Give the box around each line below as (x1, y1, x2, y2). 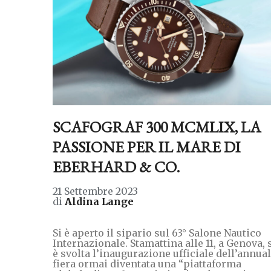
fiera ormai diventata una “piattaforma (53, 257, 241, 270)
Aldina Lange (65, 195, 134, 207)
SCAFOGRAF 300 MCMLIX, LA (53, 116, 261, 137)
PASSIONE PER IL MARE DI (53, 136, 241, 157)
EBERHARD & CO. (53, 156, 180, 177)
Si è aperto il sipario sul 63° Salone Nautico (53, 226, 261, 239)
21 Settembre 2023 (53, 184, 138, 197)
